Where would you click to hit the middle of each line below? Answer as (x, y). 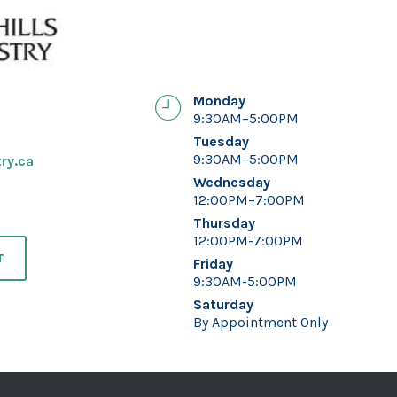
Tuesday (221, 142)
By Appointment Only (260, 323)
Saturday (223, 305)
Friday (213, 264)
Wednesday (231, 183)
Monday (219, 101)
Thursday (224, 223)
